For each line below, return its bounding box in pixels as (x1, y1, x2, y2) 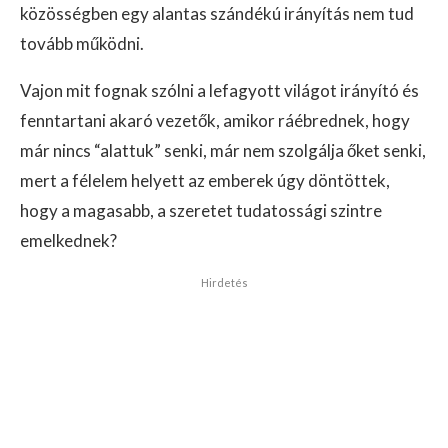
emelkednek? (20, 230, 117, 252)
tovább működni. (20, 33, 144, 55)
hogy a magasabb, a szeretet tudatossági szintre (20, 200, 382, 222)
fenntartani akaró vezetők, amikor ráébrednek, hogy (20, 110, 410, 132)
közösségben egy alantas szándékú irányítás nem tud (20, 3, 414, 25)
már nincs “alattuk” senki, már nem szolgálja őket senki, (20, 140, 426, 162)
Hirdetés (200, 276, 248, 290)
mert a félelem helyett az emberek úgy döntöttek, (20, 170, 390, 192)
